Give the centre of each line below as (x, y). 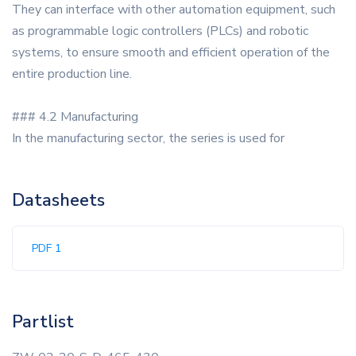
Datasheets (58, 201)
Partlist (43, 322)
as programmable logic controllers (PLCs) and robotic (160, 31)
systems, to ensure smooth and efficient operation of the (171, 53)
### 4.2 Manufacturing (75, 117)
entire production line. (72, 74)
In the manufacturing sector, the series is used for (148, 139)
